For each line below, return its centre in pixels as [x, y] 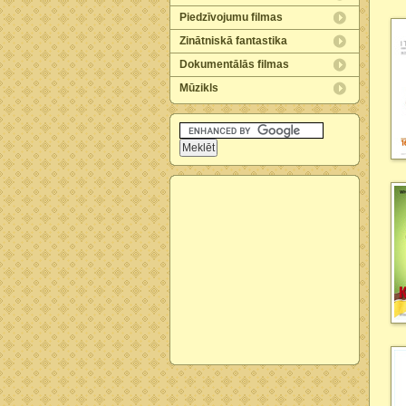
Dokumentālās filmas [234, 64]
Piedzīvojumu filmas [231, 17]
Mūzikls [199, 88]
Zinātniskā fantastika [233, 41]
